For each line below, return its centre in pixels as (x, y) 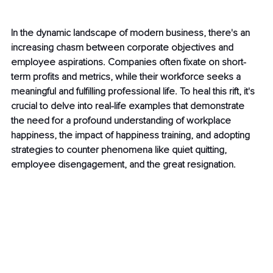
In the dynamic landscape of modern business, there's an (132, 33)
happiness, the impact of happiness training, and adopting (132, 136)
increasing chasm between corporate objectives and (123, 48)
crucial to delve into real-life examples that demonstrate (129, 106)
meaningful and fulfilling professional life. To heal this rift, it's (134, 92)
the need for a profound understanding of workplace (122, 121)
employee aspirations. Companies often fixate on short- (129, 62)
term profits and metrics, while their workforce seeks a (127, 77)
